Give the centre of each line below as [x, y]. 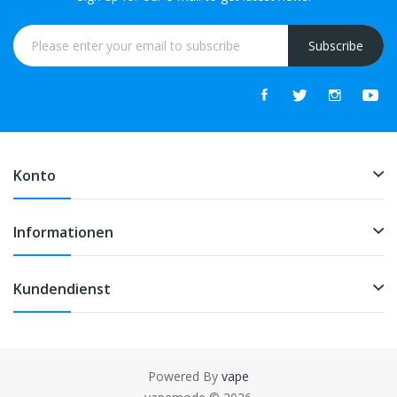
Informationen [63, 232]
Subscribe [336, 45]
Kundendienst [62, 288]
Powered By [185, 376]
